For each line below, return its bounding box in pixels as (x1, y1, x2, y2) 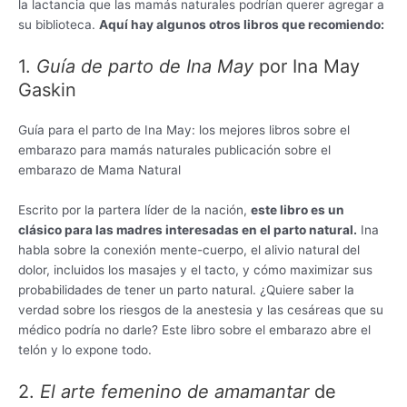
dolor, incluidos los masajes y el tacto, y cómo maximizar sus (18, 262, 372, 277)
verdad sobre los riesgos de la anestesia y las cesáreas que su (18, 302, 383, 317)
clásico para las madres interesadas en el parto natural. (18, 222, 357, 237)
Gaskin (18, 78, 76, 101)
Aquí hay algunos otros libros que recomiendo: (99, 16, 384, 32)
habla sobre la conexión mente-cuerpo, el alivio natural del (18, 242, 360, 257)
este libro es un (251, 202, 344, 217)
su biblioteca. (18, 16, 99, 32)
